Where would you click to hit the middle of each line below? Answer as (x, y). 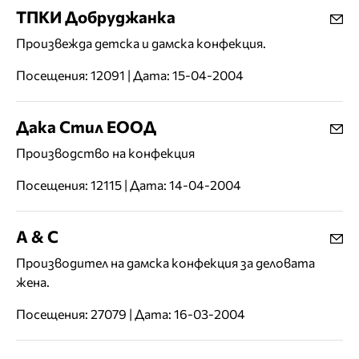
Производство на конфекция (105, 153)
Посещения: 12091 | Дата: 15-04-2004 (130, 75)
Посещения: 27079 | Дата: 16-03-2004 (131, 314)
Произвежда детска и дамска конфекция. (141, 43)
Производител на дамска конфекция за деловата (165, 263)
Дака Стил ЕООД (86, 127)
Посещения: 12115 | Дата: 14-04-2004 (129, 185)
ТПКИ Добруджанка (96, 17)
